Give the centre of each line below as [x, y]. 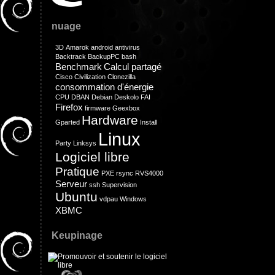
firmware [98, 108]
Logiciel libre [92, 157]
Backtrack [71, 56]
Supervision [119, 185]
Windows [133, 199]
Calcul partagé [133, 67]
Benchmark [79, 67]
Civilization [90, 77]
